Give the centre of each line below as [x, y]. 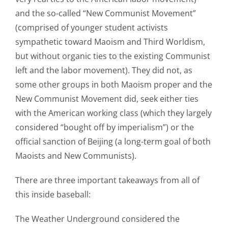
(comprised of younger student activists [91, 28]
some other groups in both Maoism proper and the [113, 85]
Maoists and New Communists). [76, 156]
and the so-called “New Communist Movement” [105, 13]
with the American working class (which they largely [113, 113]
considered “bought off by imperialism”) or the [104, 127]
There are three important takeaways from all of [107, 180]
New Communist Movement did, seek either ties [107, 99]
